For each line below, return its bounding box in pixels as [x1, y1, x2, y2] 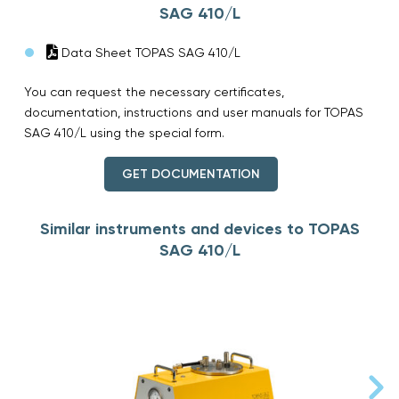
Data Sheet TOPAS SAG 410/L [58, 45, 240, 60]
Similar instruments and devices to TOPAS [39, 218, 360, 239]
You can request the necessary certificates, [24, 84, 284, 99]
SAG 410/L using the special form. [24, 125, 224, 140]
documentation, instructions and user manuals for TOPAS [24, 104, 363, 119]
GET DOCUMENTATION [121, 166, 260, 182]
